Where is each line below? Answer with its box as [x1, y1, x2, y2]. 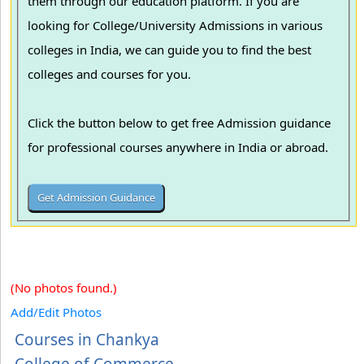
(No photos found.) [11, 279, 117, 296]
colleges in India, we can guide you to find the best [28, 41, 312, 58]
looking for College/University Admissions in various [28, 17, 93, 34]
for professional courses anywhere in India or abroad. [28, 139, 332, 156]
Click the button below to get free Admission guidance [28, 115, 331, 132]
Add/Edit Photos [11, 304, 102, 320]
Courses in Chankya [15, 329, 159, 350]
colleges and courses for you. [28, 66, 195, 83]
